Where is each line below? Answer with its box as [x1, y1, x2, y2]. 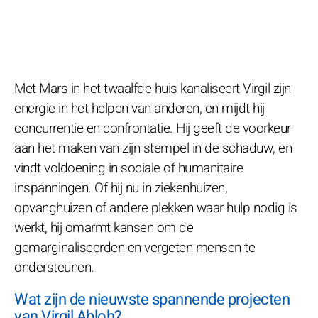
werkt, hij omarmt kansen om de [14, 217, 193, 238]
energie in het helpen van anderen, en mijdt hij [14, 98, 265, 119]
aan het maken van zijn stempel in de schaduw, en [14, 138, 292, 158]
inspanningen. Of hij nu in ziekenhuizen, [14, 177, 227, 198]
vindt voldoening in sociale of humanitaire [14, 158, 243, 178]
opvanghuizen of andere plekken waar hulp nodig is [14, 197, 297, 218]
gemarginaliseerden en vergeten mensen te [14, 237, 255, 258]
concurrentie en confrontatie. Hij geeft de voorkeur [14, 118, 291, 138]
